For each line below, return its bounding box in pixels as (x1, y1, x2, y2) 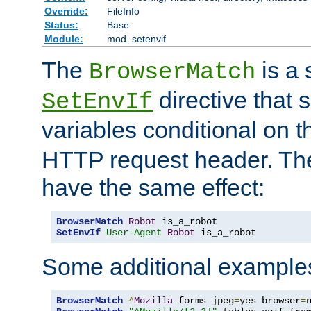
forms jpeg (173, 294, 234, 306)
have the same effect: (42, 174, 264, 201)
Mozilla (134, 294, 173, 306)
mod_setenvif (106, 33, 166, 44)
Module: (44, 33, 83, 44)
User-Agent (106, 226, 162, 238)
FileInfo (106, 5, 140, 17)
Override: (44, 5, 88, 17)
